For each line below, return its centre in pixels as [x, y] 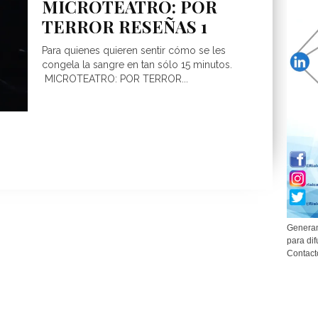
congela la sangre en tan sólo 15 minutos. [137, 65]
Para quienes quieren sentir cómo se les [134, 51]
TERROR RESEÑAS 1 [125, 27]
